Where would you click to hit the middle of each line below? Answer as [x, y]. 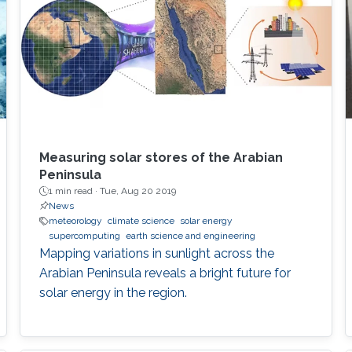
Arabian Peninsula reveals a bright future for [165, 273]
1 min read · [74, 191]
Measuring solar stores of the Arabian [161, 158]
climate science [141, 221]
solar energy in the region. [113, 293]
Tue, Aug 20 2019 [137, 191]
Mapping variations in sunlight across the [156, 254]
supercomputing [84, 236]
